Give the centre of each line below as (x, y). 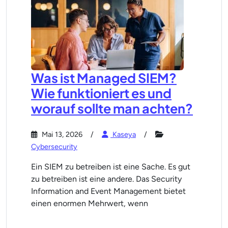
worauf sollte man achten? (112, 108)
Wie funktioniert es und (101, 93)
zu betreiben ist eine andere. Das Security (106, 179)
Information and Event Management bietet (108, 191)
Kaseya (123, 134)
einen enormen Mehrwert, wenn (90, 203)
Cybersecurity (54, 147)
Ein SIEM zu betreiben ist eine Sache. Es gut (111, 167)
